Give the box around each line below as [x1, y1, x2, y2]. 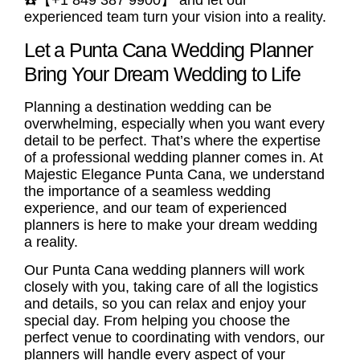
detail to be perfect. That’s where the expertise [24, 132, 321, 149]
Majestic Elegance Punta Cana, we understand [24, 166, 325, 182]
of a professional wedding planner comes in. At [24, 149, 323, 166]
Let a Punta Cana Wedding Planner [24, 38, 313, 61]
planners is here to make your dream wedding [24, 216, 317, 233]
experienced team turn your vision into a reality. [24, 9, 326, 26]
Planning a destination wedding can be [24, 98, 272, 115]
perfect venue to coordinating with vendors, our [24, 329, 325, 346]
